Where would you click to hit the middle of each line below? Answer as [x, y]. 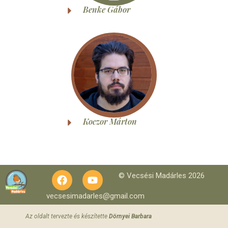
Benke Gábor [107, 10]
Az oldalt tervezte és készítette [67, 216]
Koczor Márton [110, 122]
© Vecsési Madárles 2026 [161, 176]
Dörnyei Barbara [130, 216]
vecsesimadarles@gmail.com [96, 196]
